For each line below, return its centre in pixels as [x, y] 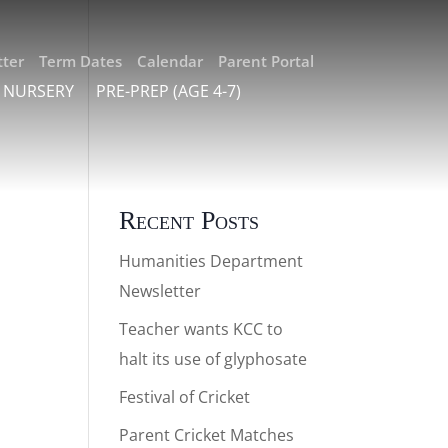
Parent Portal [265, 61]
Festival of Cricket [185, 397]
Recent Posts [189, 220]
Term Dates [80, 61]
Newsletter [160, 291]
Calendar [169, 61]
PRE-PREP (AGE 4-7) [169, 91]
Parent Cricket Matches [207, 435]
